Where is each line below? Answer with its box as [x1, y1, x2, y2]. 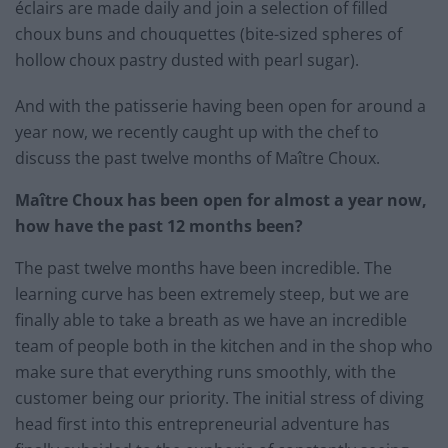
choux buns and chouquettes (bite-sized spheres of [15, 22, 402, 45]
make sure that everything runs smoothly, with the [15, 360, 396, 383]
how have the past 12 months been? [15, 214, 303, 237]
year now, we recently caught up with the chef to [15, 120, 379, 143]
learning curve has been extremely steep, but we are [15, 282, 409, 305]
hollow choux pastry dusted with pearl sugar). [15, 48, 359, 71]
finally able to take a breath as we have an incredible [15, 308, 407, 331]
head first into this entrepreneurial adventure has [15, 412, 390, 435]
